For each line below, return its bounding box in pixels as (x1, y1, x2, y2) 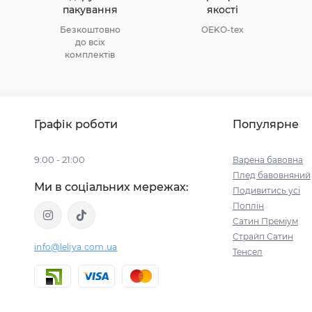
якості (206, 3, 238, 16)
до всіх (75, 37, 104, 47)
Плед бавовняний (233, 170, 311, 180)
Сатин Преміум (233, 216, 298, 226)
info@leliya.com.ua (34, 242, 118, 252)
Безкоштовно (59, 24, 120, 35)
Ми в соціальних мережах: (34, 180, 189, 194)
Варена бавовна (233, 155, 303, 165)
